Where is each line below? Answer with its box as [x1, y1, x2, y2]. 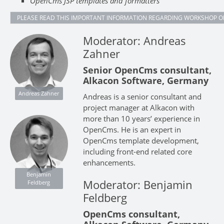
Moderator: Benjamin [82, 176, 192, 192]
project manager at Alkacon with [82, 102, 194, 112]
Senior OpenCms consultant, [82, 63, 211, 76]
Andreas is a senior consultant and [82, 91, 201, 101]
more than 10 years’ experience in [82, 113, 200, 123]
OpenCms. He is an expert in [82, 124, 181, 134]
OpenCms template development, [82, 135, 199, 145]
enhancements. [82, 157, 135, 167]
